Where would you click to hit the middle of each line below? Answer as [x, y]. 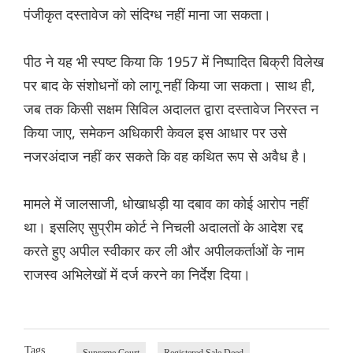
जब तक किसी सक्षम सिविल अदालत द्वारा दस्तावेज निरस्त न [171, 109]
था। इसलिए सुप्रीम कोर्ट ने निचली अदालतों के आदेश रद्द [163, 227]
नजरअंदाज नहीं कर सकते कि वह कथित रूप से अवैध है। [166, 156]
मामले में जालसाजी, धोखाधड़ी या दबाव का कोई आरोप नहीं [166, 204]
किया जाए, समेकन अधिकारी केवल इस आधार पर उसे [155, 133]
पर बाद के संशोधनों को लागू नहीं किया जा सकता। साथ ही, [169, 85]
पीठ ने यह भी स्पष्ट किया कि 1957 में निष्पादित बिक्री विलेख [174, 62]
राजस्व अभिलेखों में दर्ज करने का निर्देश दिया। [137, 275]
